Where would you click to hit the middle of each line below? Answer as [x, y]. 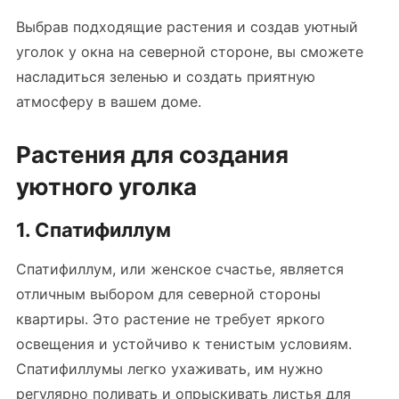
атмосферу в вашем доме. [108, 102]
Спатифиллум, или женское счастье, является [179, 269]
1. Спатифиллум [93, 230]
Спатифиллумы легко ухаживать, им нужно [169, 369]
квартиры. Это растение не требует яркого [170, 319]
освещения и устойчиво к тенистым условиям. [183, 344]
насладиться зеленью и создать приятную [165, 77]
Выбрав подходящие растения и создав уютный [187, 27]
